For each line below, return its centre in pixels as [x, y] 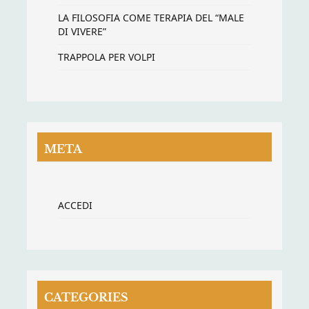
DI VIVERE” [82, 31]
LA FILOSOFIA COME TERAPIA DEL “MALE [151, 17]
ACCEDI [75, 205]
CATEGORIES [86, 297]
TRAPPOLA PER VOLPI [107, 57]
